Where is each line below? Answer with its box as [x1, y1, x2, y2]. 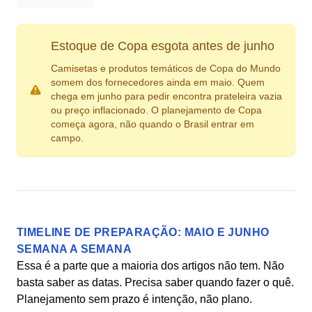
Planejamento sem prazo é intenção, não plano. [17, 293, 252, 305]
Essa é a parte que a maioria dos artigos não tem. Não [17, 260, 284, 272]
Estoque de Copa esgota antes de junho [51, 39, 274, 53]
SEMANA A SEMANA [17, 243, 132, 255]
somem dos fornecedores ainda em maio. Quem [51, 77, 265, 88]
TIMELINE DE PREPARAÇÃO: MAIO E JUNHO [17, 226, 270, 238]
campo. [51, 132, 84, 143]
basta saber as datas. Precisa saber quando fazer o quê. [17, 276, 294, 288]
